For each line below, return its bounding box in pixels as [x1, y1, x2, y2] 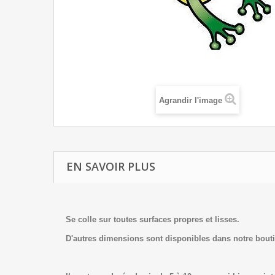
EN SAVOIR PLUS [66, 159, 155, 174]
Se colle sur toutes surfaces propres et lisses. [66, 215, 242, 224]
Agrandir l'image [159, 96, 222, 105]
